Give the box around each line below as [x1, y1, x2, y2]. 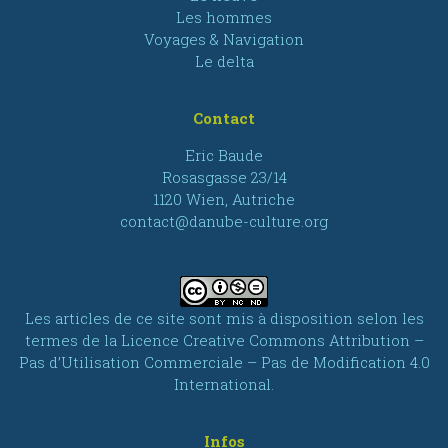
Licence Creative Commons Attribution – [120, 329, 424, 350]
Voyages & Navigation [144, 28, 304, 49]
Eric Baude [185, 144, 263, 165]
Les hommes [176, 6, 272, 27]
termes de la [24, 329, 121, 350]
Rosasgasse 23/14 [161, 166, 287, 187]
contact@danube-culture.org [120, 210, 328, 231]
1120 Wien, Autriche [153, 188, 295, 209]
